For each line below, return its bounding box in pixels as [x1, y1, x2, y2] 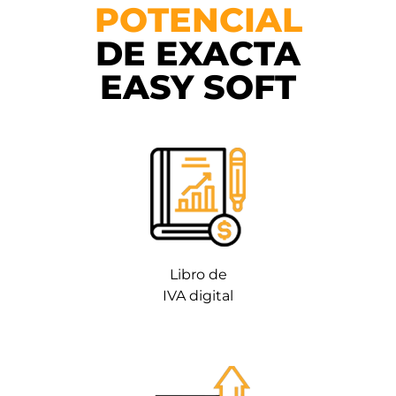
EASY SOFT [100, 65, 296, 108]
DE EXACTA [95, 32, 301, 74]
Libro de [169, 265, 227, 283]
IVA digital [163, 286, 233, 304]
